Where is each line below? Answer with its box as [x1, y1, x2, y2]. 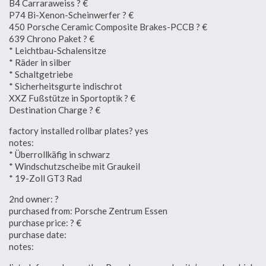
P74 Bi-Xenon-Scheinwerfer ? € [9, 9, 134, 20]
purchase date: [9, 229, 66, 240]
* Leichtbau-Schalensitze [9, 45, 106, 56]
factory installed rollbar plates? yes [9, 125, 148, 136]
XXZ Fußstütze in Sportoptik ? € [9, 92, 135, 103]
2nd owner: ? [9, 193, 59, 204]
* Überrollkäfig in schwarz [9, 148, 110, 160]
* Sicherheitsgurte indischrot [9, 80, 122, 91]
